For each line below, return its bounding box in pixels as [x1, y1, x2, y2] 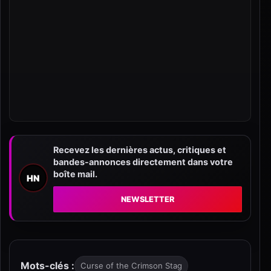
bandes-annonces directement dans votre [53, 156, 233, 167]
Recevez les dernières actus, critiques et [53, 144, 226, 155]
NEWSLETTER [121, 194, 174, 204]
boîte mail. [53, 168, 97, 179]
